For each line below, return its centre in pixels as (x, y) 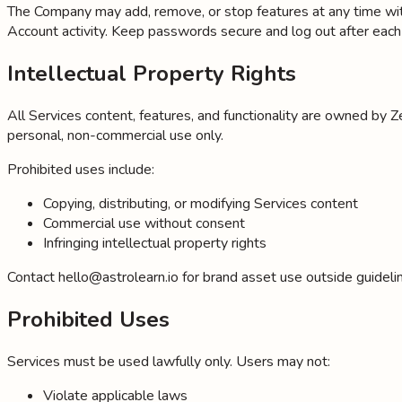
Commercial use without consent (144, 224)
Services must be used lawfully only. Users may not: (169, 362)
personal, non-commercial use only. (115, 136)
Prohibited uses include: (81, 170)
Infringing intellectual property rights (155, 244)
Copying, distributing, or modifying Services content (201, 204)
